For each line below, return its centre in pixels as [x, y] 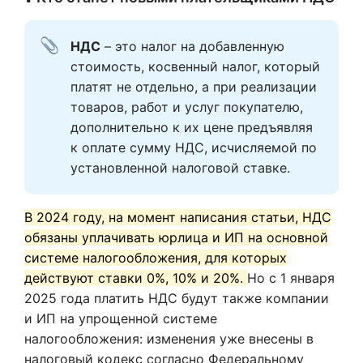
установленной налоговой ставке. [182, 168]
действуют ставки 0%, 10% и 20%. [136, 278]
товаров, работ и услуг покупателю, [187, 107]
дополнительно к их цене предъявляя [192, 127]
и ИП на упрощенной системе [121, 318]
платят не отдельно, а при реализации [194, 87]
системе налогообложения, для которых [156, 258]
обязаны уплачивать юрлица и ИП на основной [176, 237]
